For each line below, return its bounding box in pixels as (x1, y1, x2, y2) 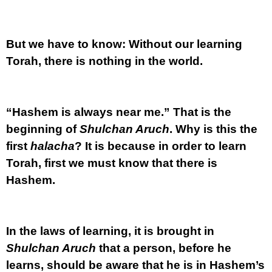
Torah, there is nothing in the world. (6, 55, 203, 67)
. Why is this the (169, 123, 257, 135)
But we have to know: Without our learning (6, 38, 242, 50)
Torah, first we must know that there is (6, 157, 217, 169)
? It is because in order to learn (75, 140, 246, 152)
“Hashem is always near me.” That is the (6, 106, 231, 118)
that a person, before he (96, 242, 231, 254)
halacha (30, 140, 75, 152)
